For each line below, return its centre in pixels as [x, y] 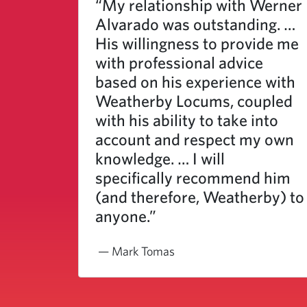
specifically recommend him [193, 177]
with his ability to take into [187, 120]
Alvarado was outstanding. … [195, 24]
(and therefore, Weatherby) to [200, 197]
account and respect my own [195, 139]
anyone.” [126, 216]
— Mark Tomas [136, 251]
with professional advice [179, 62]
